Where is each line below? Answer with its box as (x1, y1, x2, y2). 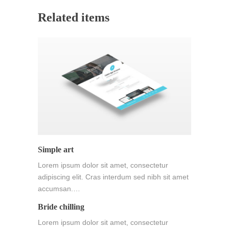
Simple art (38, 145, 74, 154)
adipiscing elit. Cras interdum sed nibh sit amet (38, 172, 189, 181)
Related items (38, 11, 109, 24)
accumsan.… (38, 184, 80, 193)
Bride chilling (38, 202, 84, 211)
